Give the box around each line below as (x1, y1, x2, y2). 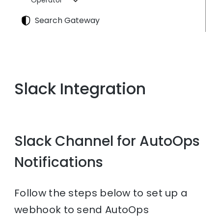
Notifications (14, 153, 104, 172)
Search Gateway (35, 15, 100, 26)
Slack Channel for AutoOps (14, 132, 200, 151)
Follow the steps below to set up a (14, 186, 188, 200)
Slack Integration (14, 78, 146, 100)
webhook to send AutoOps (14, 202, 149, 217)
